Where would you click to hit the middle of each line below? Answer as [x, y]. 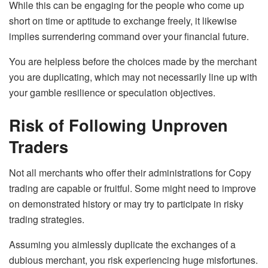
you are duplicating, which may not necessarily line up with [133, 77]
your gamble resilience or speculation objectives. [112, 93]
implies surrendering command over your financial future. [129, 36]
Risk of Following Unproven [118, 124]
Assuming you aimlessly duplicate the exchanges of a [122, 245]
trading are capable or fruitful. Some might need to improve [133, 188]
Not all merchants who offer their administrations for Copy [130, 173]
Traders [39, 146]
